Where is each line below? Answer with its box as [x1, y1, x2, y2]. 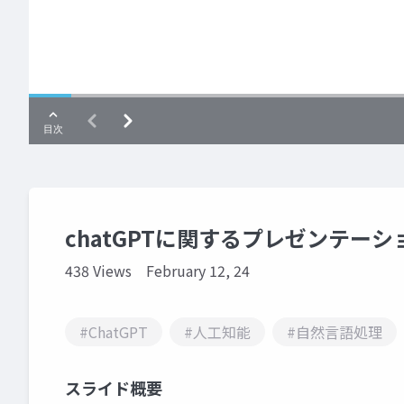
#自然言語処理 [287, 321, 382, 343]
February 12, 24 [146, 260, 250, 281]
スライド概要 [65, 376, 162, 399]
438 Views [65, 260, 132, 281]
